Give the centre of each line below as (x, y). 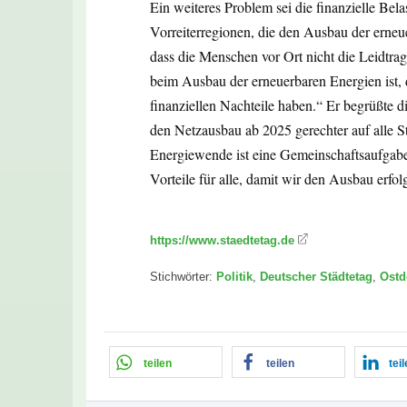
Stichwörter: (183, 276)
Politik (234, 276)
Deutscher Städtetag (316, 276)
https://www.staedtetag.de (222, 240)
